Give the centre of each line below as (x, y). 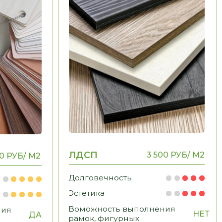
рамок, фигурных (45, 52)
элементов (33, 60)
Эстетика (29, 30)
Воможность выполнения (61, 44)
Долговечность (42, 16)
